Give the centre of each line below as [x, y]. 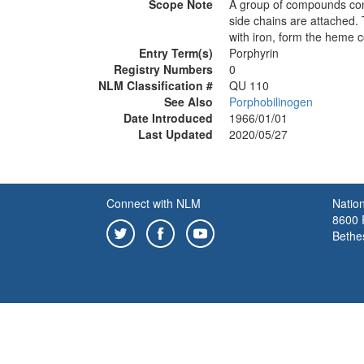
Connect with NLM [154, 203]
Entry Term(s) [176, 53]
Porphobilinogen [271, 102]
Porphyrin [254, 53]
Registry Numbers [163, 69]
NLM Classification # [156, 85]
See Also [188, 102]
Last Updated [175, 134]
